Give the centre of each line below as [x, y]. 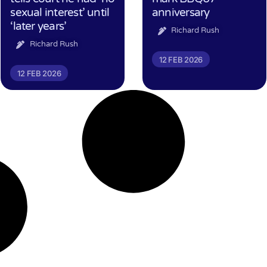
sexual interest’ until [60, 13]
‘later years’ [38, 26]
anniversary [181, 13]
